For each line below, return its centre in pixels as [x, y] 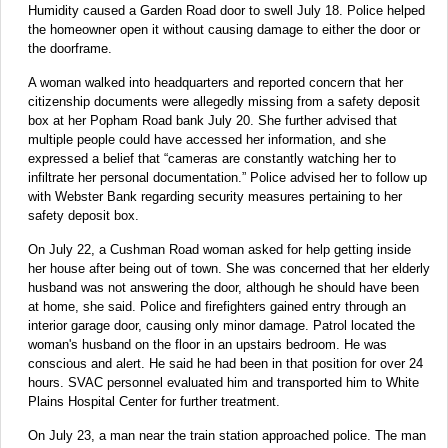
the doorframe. [70, 48]
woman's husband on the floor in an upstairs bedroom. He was [207, 344]
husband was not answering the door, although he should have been [223, 287]
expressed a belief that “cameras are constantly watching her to [212, 158]
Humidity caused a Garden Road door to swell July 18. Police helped [226, 10]
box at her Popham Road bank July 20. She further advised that [212, 120]
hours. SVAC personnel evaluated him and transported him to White [223, 382]
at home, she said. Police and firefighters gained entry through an [217, 306]
